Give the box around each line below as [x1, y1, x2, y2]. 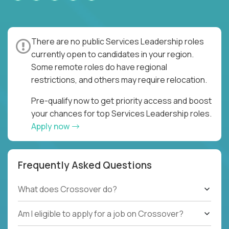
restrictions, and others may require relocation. [31, 74, 207, 85]
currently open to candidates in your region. [31, 48, 194, 60]
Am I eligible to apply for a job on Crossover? [18, 208, 184, 219]
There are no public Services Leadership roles [31, 35, 204, 47]
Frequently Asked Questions [18, 158, 152, 172]
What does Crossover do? [18, 184, 117, 195]
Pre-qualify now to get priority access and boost [31, 95, 212, 106]
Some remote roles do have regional [31, 61, 167, 73]
